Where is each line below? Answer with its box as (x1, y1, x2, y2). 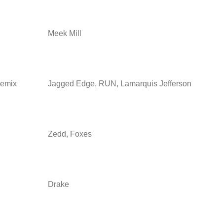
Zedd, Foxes (48, 129, 92, 138)
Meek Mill (48, 29, 81, 37)
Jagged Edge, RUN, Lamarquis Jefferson (48, 79, 191, 88)
